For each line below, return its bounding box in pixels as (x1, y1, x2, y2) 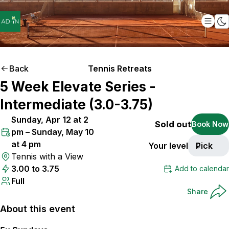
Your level (148, 141, 188, 151)
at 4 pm (11, 139, 41, 149)
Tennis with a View (11, 151, 83, 162)
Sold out (155, 119, 191, 129)
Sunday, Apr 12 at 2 (11, 114, 88, 125)
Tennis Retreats (87, 63, 152, 74)
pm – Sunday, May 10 (11, 127, 94, 137)
